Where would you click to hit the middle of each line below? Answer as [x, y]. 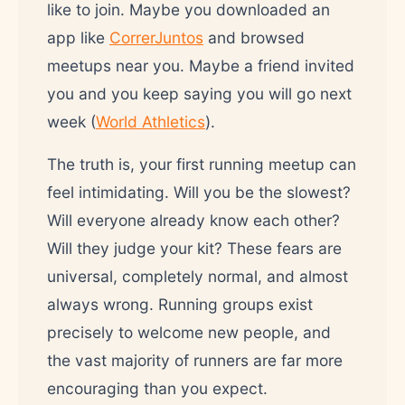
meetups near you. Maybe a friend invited [201, 66]
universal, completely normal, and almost [198, 276]
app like [78, 38]
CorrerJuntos [156, 38]
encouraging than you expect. [157, 388]
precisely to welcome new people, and [189, 332]
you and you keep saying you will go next [199, 94]
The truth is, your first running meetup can [202, 164]
